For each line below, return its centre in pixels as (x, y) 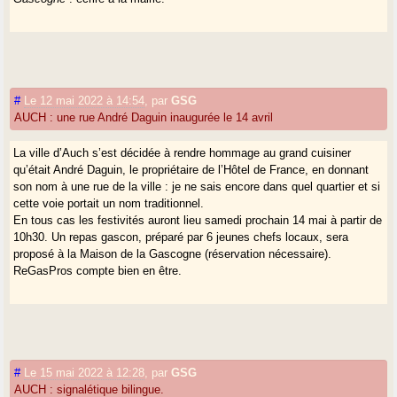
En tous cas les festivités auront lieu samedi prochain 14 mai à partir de (198, 220)
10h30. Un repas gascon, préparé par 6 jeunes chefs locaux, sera (181, 237)
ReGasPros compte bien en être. (98, 270)
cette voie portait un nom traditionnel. (109, 203)
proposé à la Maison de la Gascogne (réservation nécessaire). (173, 253)
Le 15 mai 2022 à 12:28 (85, 372)
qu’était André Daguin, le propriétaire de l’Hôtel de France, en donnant (191, 169)
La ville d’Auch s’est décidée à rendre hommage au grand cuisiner (183, 152)
